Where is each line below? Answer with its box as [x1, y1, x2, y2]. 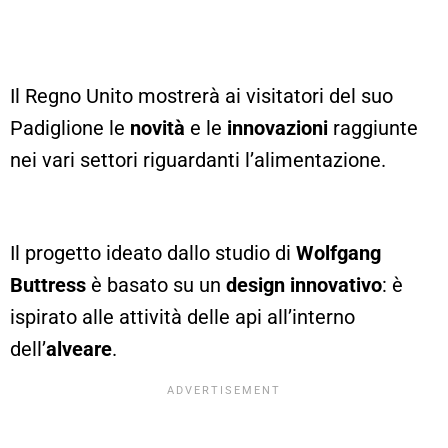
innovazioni [227, 116, 328, 141]
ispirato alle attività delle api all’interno [10, 304, 355, 329]
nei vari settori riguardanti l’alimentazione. [10, 148, 386, 173]
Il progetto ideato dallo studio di [10, 240, 296, 265]
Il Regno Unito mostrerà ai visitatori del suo [10, 84, 393, 109]
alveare [46, 336, 112, 361]
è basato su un [86, 272, 226, 297]
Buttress [10, 272, 86, 297]
